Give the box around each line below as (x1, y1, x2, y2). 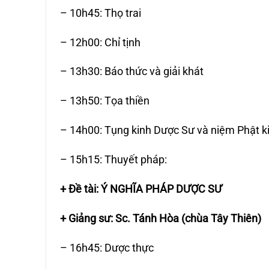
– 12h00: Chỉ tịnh (60, 35, 141, 49)
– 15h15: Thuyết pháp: (60, 153, 168, 166)
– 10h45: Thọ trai (60, 6, 142, 19)
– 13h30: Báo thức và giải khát (60, 65, 204, 78)
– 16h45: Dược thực (60, 241, 154, 255)
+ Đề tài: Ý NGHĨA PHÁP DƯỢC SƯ (60, 183, 223, 196)
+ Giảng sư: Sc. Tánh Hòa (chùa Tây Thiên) (60, 212, 262, 225)
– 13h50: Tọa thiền (60, 94, 150, 107)
